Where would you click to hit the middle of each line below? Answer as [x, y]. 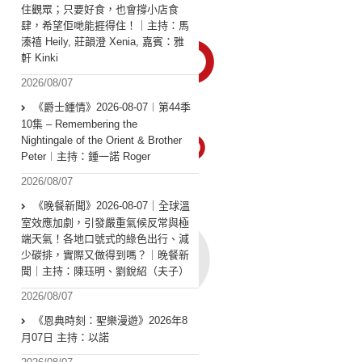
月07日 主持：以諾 [65, 338]
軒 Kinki [40, 58]
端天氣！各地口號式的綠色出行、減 [105, 239]
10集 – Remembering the [79, 124]
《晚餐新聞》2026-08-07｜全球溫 [112, 206]
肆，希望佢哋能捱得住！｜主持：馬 [105, 26]
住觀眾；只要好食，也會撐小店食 [100, 10]
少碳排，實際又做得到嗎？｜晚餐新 [105, 255]
